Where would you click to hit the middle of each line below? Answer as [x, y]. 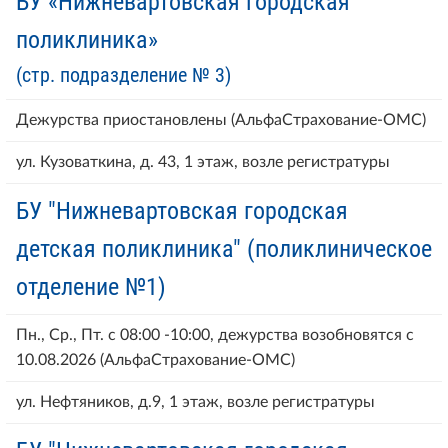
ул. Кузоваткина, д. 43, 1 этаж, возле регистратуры [203, 161]
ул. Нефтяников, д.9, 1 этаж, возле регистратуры [195, 401]
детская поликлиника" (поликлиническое [224, 248]
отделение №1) [91, 286]
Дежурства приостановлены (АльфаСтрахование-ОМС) [221, 119]
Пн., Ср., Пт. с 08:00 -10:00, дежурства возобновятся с [215, 334]
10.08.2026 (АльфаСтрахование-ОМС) [155, 359]
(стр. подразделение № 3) [123, 74]
